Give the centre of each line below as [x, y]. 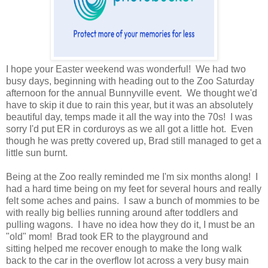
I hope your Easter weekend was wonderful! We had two [126, 69]
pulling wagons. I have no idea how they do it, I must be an [130, 225]
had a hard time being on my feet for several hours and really [134, 189]
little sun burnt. [39, 153]
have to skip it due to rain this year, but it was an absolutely [130, 105]
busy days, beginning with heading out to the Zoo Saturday [130, 81]
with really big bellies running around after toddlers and [122, 213]
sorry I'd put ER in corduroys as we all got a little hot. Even [130, 129]
